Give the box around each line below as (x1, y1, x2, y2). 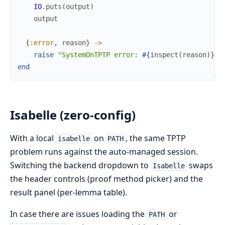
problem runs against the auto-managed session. (10, 146, 198, 157)
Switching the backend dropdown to (10, 159, 151, 171)
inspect (150, 51, 178, 59)
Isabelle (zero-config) (10, 106, 136, 124)
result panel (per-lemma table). (10, 186, 127, 198)
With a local (10, 132, 56, 144)
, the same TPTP (126, 132, 186, 144)
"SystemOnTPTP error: (58, 51, 142, 59)
